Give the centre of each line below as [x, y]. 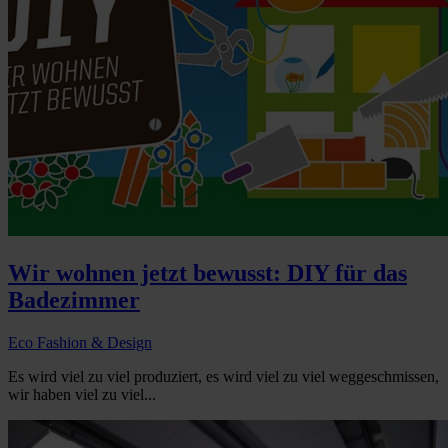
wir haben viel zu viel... [82, 395]
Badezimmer [74, 300]
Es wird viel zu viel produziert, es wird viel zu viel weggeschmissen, [223, 377]
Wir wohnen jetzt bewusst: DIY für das [207, 273]
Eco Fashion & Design [80, 343]
